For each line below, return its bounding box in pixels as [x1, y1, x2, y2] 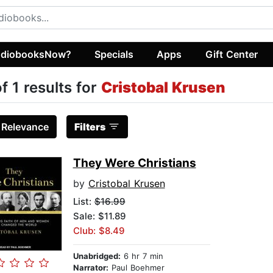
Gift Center [205, 48, 258, 60]
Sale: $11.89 [73, 210, 126, 222]
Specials [94, 48, 134, 60]
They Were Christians [73, 156, 196, 171]
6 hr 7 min [120, 251, 163, 261]
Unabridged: [73, 251, 121, 261]
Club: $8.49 [73, 225, 125, 237]
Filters [74, 121, 105, 133]
